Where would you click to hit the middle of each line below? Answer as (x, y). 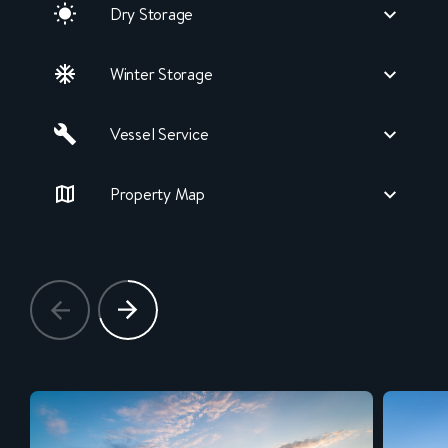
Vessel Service (159, 134)
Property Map (157, 194)
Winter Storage (161, 74)
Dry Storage (152, 14)
